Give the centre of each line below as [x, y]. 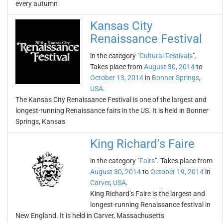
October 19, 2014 [177, 172]
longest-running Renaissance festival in [150, 205]
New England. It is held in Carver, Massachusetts [90, 216]
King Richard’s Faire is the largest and [148, 194]
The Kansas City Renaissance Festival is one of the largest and [111, 100]
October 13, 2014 [117, 78]
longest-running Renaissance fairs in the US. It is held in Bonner [112, 111]
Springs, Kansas [40, 121]
